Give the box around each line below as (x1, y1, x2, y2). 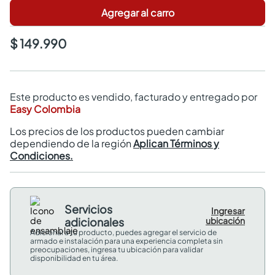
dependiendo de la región (10, 137, 133, 150)
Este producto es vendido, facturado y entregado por (10, 90, 257, 103)
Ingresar (211, 205, 245, 216)
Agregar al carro (101, 6, 174, 19)
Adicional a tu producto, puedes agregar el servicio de (30, 228, 217, 237)
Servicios (64, 202, 112, 216)
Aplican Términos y (133, 137, 219, 150)
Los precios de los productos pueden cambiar (10, 125, 224, 137)
